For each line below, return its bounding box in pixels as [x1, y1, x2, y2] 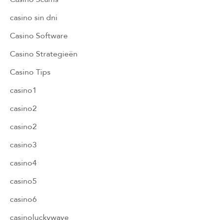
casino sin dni [10, 11, 57, 23]
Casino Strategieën [10, 48, 78, 59]
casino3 [10, 138, 37, 150]
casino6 [10, 193, 37, 205]
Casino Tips [10, 66, 51, 78]
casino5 [10, 175, 37, 187]
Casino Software [10, 29, 68, 41]
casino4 [10, 157, 37, 168]
